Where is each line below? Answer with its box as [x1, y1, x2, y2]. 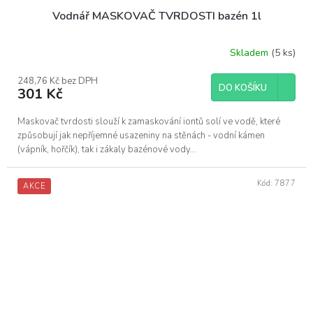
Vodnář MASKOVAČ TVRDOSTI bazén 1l [52, 8, 261, 24]
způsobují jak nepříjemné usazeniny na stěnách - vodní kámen [17, 129, 265, 142]
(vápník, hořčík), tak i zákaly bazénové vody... [17, 143, 196, 156]
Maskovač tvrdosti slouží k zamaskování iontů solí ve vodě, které [17, 115, 280, 128]
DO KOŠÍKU [219, 81, 267, 94]
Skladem [230, 46, 271, 60]
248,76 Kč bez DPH [17, 74, 98, 87]
